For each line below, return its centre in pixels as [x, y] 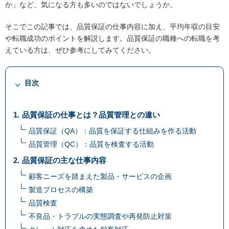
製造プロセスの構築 [61, 190]
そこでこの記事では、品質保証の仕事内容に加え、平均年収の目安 [112, 27]
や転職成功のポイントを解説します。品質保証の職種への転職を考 [112, 39]
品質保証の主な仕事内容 [64, 161]
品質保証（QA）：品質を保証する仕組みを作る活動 [112, 131]
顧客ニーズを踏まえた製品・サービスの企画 [100, 177]
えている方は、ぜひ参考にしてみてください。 [80, 50]
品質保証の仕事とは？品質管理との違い [91, 115]
